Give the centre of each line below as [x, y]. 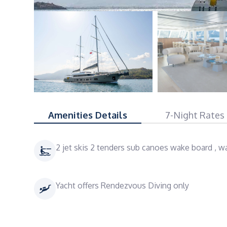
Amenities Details [87, 115]
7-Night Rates [195, 115]
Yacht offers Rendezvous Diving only [122, 185]
